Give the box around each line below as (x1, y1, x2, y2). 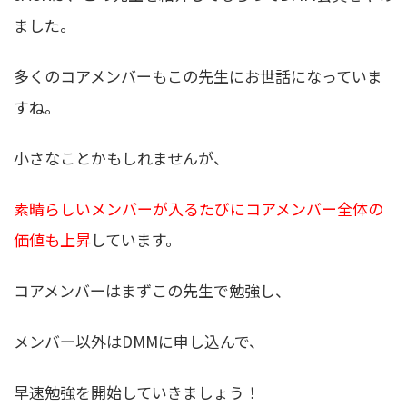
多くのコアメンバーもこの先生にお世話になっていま (14, 64, 382, 87)
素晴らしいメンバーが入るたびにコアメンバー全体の (14, 196, 383, 220)
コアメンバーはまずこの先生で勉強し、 (14, 279, 291, 302)
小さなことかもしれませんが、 (14, 145, 229, 169)
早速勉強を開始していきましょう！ (14, 381, 260, 404)
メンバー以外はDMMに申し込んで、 (14, 330, 264, 353)
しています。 (91, 227, 181, 251)
